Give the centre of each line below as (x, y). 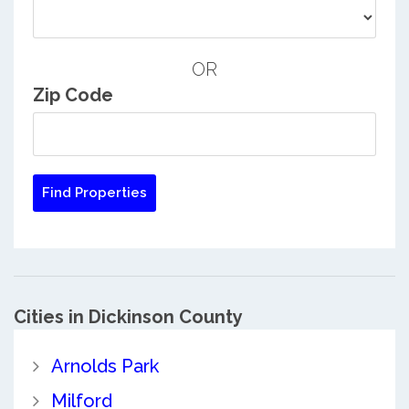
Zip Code (73, 94)
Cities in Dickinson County (128, 317)
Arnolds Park (105, 367)
